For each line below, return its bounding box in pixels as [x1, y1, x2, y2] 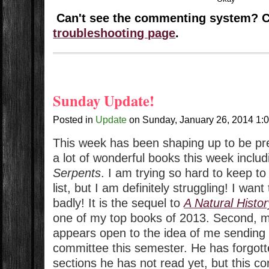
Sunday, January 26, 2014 [142, 114, 256, 125]
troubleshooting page [53, 26, 176, 40]
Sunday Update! [53, 90, 155, 112]
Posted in [53, 114, 96, 125]
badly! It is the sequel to [53, 196, 184, 210]
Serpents [53, 166, 101, 180]
